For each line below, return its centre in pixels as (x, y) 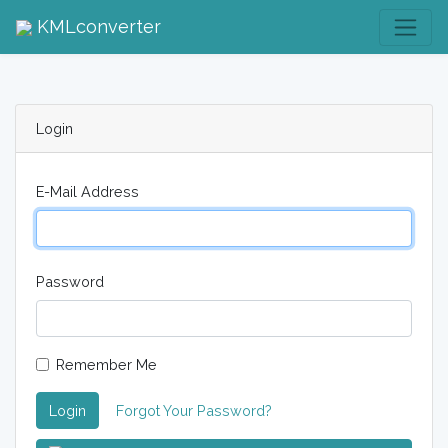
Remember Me (106, 365)
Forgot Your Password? (194, 411)
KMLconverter (99, 27)
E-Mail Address (87, 192)
